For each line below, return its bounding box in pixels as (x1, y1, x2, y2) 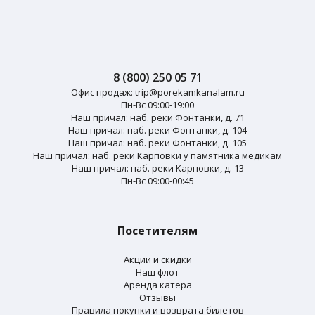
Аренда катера (123, 278, 192, 291)
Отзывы (139, 290, 176, 304)
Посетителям (117, 222, 198, 238)
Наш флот (136, 265, 179, 278)
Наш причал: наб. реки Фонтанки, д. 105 (68, 136, 247, 149)
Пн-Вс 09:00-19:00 (121, 98, 194, 111)
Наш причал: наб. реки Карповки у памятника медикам (33, 148, 282, 162)
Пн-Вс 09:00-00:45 (121, 174, 194, 187)
